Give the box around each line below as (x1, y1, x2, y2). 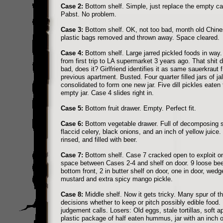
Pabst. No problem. (60, 10, 116, 18)
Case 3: (60, 26, 83, 33)
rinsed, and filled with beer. (60, 136, 137, 143)
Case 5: (60, 105, 83, 112)
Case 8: (60, 191, 83, 198)
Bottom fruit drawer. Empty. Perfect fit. (83, 105, 196, 112)
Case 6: (60, 120, 83, 127)
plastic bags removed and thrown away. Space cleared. (60, 34, 220, 41)
